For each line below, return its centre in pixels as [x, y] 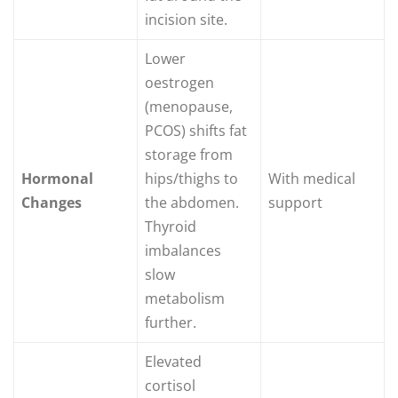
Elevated [173, 362]
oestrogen [179, 83]
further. [171, 323]
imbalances [183, 251]
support [295, 203]
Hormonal [57, 179]
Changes [52, 203]
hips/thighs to [191, 179]
